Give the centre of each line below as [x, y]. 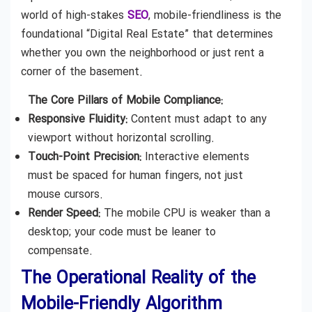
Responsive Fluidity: [78, 120]
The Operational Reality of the [138, 279]
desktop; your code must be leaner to [122, 233]
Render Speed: [64, 214]
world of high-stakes [74, 15]
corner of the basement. [82, 72]
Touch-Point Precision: [85, 157]
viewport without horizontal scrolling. [121, 139]
